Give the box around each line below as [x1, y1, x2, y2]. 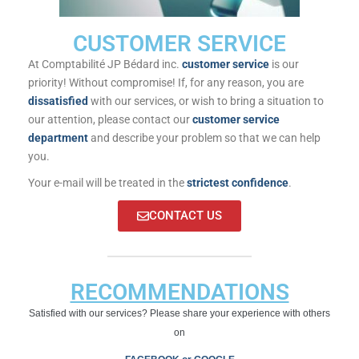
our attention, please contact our [28, 113, 192, 127]
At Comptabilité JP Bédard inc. [28, 58, 182, 71]
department [28, 131, 88, 145]
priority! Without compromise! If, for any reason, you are [28, 76, 304, 90]
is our [269, 58, 299, 71]
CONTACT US [149, 208, 222, 224]
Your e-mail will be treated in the [28, 176, 184, 190]
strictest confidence [184, 176, 288, 190]
